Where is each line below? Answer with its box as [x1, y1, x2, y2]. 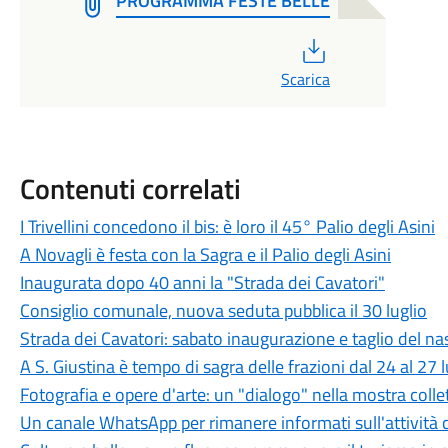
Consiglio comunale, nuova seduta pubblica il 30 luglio [19, 297, 427, 324]
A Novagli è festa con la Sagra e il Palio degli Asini [19, 241, 391, 268]
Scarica [280, 67, 330, 91]
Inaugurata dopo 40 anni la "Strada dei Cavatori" [19, 269, 385, 296]
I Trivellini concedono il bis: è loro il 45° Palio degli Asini [19, 213, 435, 240]
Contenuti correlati [19, 167, 241, 210]
